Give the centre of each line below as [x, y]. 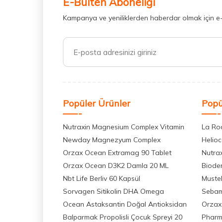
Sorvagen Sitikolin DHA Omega [113, 192]
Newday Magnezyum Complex [112, 140]
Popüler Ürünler [97, 104]
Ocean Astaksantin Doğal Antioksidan [125, 204]
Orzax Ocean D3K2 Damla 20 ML [116, 166]
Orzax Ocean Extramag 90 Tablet [117, 153]
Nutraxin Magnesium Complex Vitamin [124, 127]
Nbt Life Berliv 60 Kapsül [102, 179]
